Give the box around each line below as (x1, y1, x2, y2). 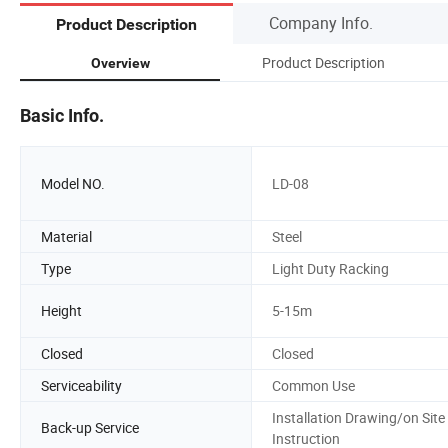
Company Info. (269, 11, 373, 34)
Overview (90, 54, 150, 71)
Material (41, 226, 92, 246)
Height (41, 301, 82, 321)
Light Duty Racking (272, 258, 389, 278)
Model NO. (41, 173, 105, 193)
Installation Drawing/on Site (272, 407, 445, 427)
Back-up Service (41, 418, 139, 438)
